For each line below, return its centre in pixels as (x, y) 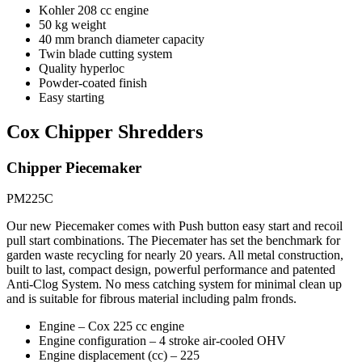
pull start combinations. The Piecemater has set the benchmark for (173, 241)
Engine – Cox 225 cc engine (112, 326)
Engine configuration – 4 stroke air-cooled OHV (162, 341)
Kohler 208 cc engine (94, 10)
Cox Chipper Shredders (105, 131)
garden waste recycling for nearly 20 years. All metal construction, (175, 255)
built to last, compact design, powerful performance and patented (171, 270)
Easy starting (72, 97)
